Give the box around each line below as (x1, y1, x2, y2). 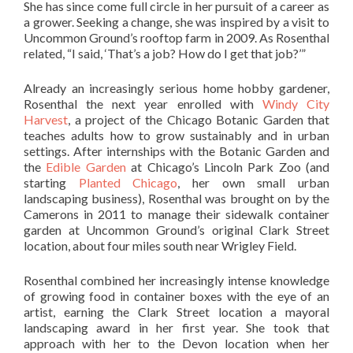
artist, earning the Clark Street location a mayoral (24, 303, 329, 319)
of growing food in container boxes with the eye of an (24, 288, 329, 303)
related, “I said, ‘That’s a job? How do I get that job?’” (24, 45, 306, 61)
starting (24, 174, 79, 190)
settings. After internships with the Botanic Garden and (24, 143, 329, 158)
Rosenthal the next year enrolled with (24, 95, 262, 111)
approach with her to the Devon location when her (24, 335, 329, 351)
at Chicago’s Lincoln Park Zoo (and (125, 158, 329, 174)
